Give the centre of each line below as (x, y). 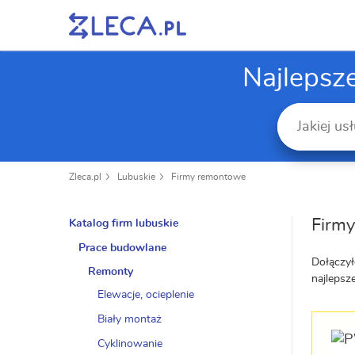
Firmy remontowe (208, 177)
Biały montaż (130, 319)
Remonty (111, 272)
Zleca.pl (85, 177)
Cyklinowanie (130, 344)
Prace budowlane (122, 248)
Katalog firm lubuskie (124, 223)
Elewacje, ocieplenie (146, 295)
